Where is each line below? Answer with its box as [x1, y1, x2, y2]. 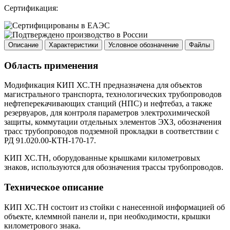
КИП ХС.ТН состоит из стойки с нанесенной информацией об [4, 202, 225, 212]
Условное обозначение [108, 41, 179, 49]
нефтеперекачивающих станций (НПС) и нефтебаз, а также [4, 99, 212, 108]
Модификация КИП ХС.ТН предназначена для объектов [4, 81, 202, 90]
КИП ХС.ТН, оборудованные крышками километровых [4, 154, 200, 163]
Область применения [4, 60, 98, 71]
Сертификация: [4, 3, 58, 12]
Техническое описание [4, 182, 103, 193]
